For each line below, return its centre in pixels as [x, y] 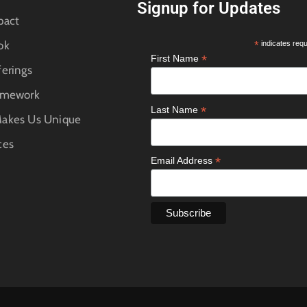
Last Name [176, 109]
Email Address [183, 161]
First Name [176, 58]
